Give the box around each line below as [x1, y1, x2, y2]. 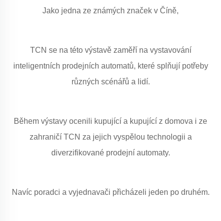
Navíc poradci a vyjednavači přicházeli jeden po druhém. [11, 188, 210, 196]
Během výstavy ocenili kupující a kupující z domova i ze [14, 117, 207, 125]
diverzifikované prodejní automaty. [51, 148, 170, 157]
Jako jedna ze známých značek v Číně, [42, 6, 179, 15]
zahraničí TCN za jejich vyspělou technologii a [29, 133, 192, 141]
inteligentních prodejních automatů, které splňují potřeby [13, 62, 208, 70]
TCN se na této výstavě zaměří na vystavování [30, 46, 191, 54]
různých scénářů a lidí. [71, 77, 150, 86]
